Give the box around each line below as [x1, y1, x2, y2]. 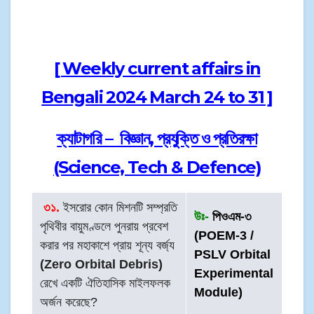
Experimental [194, 266, 274, 280]
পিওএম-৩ [209, 209, 252, 224]
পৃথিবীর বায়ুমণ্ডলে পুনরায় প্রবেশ [40, 219, 169, 233]
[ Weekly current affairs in [53, 57, 261, 78]
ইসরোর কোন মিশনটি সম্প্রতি [60, 200, 178, 214]
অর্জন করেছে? [40, 294, 98, 309]
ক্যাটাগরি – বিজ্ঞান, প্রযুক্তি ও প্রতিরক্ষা [57, 128, 257, 149]
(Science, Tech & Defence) [53, 156, 261, 177]
